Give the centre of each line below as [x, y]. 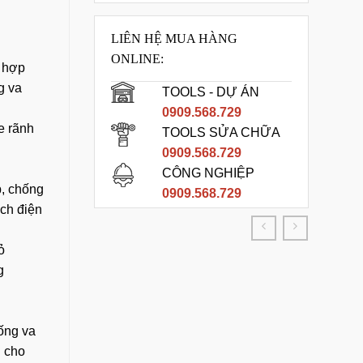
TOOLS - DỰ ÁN [211, 92]
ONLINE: [137, 59]
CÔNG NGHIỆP [209, 173]
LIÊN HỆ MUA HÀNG [174, 38]
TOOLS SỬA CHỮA [222, 132]
